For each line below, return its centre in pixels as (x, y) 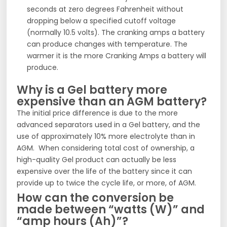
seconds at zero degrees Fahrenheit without (105, 9)
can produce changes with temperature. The (107, 44)
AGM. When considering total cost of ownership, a (106, 148)
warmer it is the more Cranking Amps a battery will (117, 55)
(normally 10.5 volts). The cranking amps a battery (116, 32)
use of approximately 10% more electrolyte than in (106, 136)
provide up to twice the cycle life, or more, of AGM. (107, 183)
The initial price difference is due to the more (98, 113)
